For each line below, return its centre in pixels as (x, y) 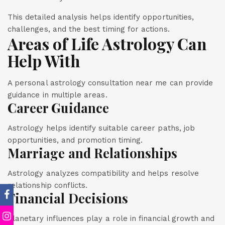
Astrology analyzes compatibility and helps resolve (103, 173)
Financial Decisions (68, 198)
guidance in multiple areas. (58, 95)
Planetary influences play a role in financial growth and (111, 218)
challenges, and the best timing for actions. (89, 29)
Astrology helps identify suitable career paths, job (101, 128)
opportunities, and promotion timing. (75, 140)
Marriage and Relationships (93, 153)
